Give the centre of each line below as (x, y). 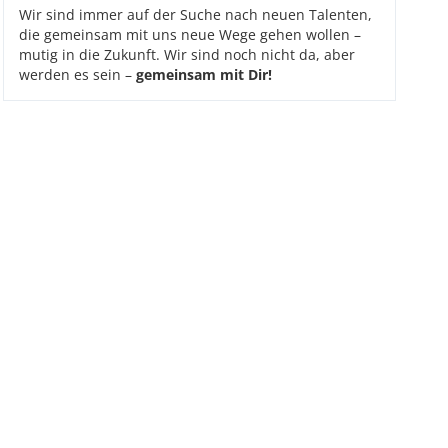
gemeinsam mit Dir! (203, 74)
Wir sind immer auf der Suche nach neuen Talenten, (195, 14)
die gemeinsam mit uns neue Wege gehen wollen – (189, 34)
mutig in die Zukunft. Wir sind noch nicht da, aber (186, 54)
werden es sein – (77, 74)
